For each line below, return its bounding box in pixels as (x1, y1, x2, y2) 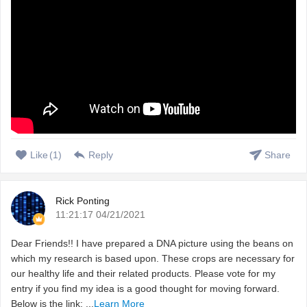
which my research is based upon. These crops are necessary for (11, 253, 295, 264)
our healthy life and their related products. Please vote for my (11, 268, 275, 279)
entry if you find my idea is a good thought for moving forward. (11, 283, 280, 294)
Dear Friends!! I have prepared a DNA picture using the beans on (11, 238, 293, 249)
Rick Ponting (56, 195, 110, 206)
